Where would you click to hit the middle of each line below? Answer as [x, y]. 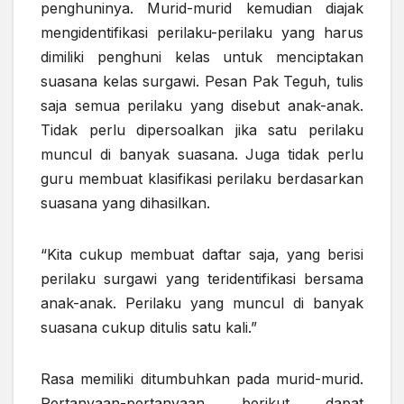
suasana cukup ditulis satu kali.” [149, 328]
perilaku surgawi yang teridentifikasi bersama [202, 279]
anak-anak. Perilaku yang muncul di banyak [202, 303]
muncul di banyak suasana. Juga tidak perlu [202, 155]
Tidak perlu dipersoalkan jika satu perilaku [202, 130]
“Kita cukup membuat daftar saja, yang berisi [202, 255]
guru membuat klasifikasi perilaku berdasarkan [202, 179]
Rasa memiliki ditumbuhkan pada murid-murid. [202, 379]
